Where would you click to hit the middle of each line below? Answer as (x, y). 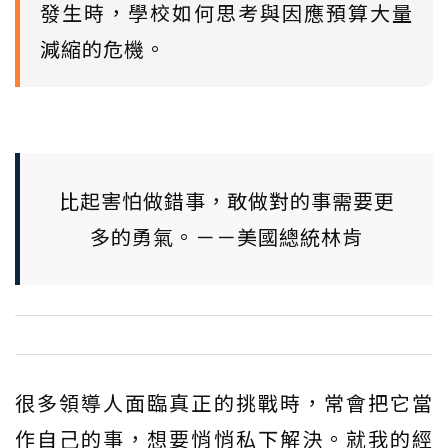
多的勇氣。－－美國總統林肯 (226, 236)
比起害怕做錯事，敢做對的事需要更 (226, 200)
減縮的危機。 (103, 48)
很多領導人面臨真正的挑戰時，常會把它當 (224, 402)
